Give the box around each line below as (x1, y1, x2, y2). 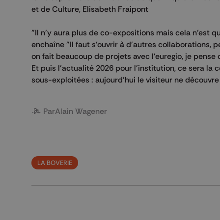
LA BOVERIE (37, 159, 72, 166)
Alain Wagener (55, 106, 107, 116)
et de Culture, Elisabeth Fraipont (31, 4, 150, 14)
